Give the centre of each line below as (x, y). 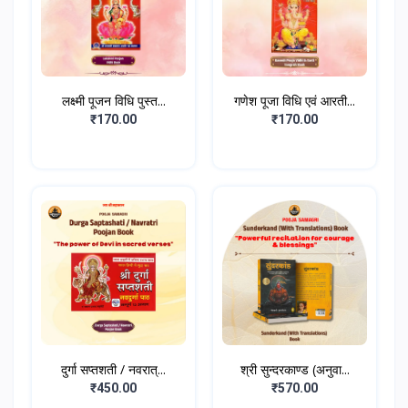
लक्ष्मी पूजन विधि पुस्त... (113, 101)
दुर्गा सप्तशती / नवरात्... (113, 370)
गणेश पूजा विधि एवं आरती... (295, 101)
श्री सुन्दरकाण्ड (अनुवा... (295, 370)
